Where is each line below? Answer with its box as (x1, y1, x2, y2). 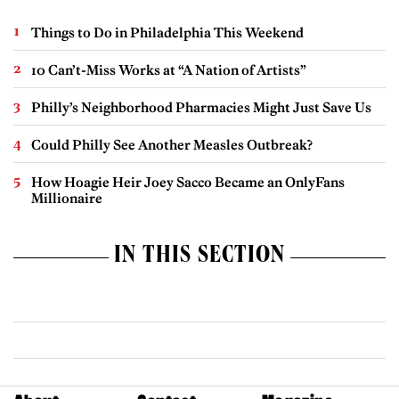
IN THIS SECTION (114, 245, 285, 271)
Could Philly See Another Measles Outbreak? (31, 136, 313, 154)
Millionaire (31, 190, 102, 208)
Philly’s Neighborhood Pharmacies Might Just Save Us (31, 99, 371, 117)
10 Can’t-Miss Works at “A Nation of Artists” (31, 61, 306, 79)
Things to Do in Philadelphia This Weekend (31, 24, 304, 42)
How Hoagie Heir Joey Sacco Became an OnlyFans (31, 174, 345, 191)
